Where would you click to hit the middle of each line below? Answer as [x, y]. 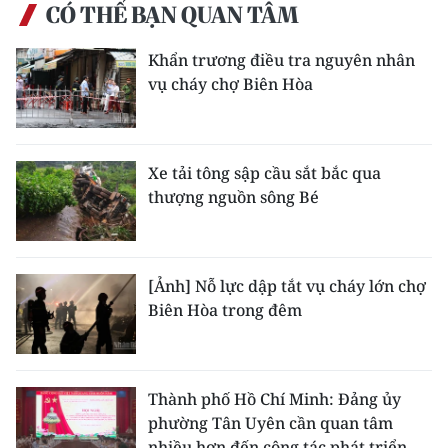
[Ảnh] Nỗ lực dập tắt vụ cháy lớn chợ [287, 286]
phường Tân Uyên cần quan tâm [270, 423]
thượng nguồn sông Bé [233, 197]
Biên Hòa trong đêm [225, 310]
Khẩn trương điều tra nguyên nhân [281, 60]
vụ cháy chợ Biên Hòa [230, 84]
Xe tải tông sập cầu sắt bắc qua [264, 173]
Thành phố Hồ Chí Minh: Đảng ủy [274, 399]
